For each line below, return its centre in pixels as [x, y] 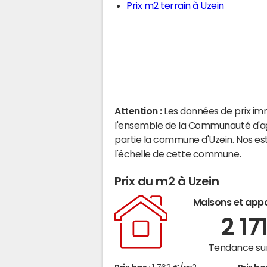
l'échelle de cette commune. [178, 154]
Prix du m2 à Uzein [167, 181]
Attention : [139, 111]
